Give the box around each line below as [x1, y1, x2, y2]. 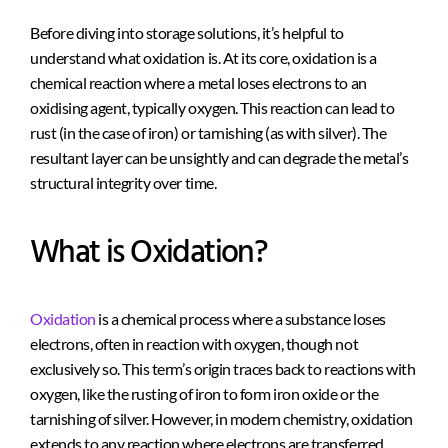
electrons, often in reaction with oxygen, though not [30, 334, 359, 354]
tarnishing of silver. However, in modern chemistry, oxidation [30, 409, 413, 429]
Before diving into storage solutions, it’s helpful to [30, 22, 344, 42]
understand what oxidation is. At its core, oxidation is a [30, 47, 377, 67]
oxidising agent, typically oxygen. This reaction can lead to [30, 97, 395, 117]
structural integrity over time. [30, 172, 217, 192]
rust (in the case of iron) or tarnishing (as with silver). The [30, 122, 387, 142]
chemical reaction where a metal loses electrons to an [30, 72, 367, 92]
